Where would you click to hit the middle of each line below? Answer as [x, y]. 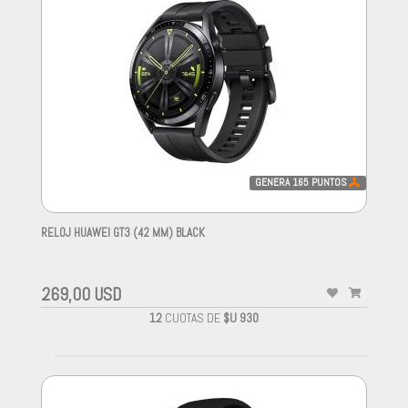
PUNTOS [329, 182]
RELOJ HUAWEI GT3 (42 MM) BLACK [123, 233]
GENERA [274, 182]
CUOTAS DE [193, 319]
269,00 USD [81, 295]
